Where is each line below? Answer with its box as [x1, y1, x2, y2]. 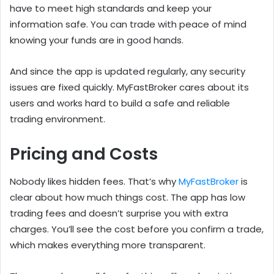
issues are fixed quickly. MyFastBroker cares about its [10, 81, 249, 94]
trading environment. [10, 113, 105, 126]
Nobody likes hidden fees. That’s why [10, 174, 179, 188]
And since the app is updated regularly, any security [10, 65, 245, 78]
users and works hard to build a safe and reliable [10, 97, 230, 110]
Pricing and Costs [10, 143, 158, 166]
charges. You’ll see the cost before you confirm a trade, [10, 222, 264, 235]
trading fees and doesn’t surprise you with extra [10, 206, 228, 220]
